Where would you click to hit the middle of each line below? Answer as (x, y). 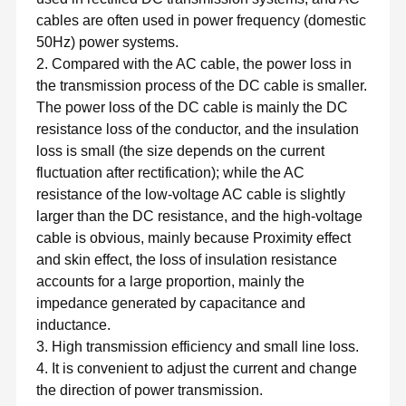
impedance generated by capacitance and (170, 304)
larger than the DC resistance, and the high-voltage (199, 217)
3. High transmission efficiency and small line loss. (197, 347)
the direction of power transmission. (149, 391)
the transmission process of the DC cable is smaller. (201, 86)
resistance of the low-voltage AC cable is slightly (190, 195)
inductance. (73, 325)
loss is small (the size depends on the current (180, 151)
